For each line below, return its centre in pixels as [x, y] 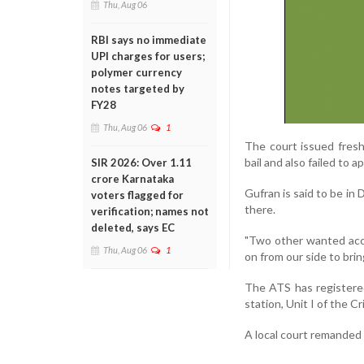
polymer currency [136, 72]
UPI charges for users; [148, 56]
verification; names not [150, 211]
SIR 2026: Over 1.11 [141, 162]
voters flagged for [137, 195]
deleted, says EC [133, 227]
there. [260, 209]
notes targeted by [138, 89]
